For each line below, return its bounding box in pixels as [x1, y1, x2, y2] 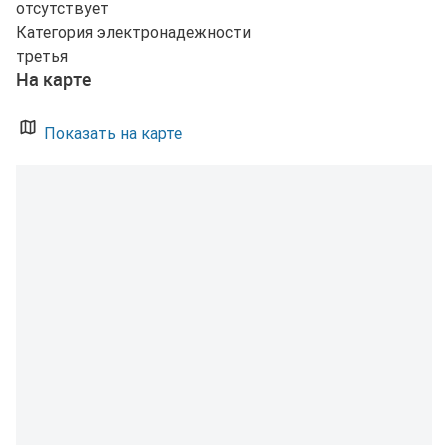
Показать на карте [40, 123, 182, 144]
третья [16, 46, 68, 67]
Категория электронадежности [16, 22, 251, 43]
